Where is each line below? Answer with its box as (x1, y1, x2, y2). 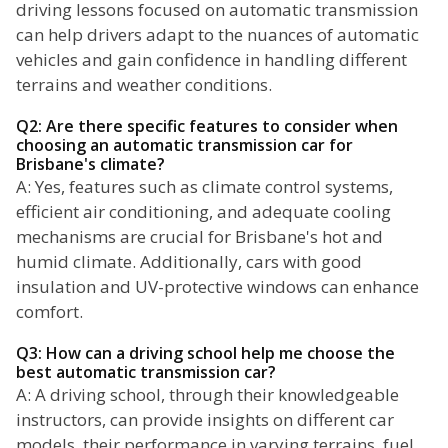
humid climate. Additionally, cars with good (16, 250, 362, 274)
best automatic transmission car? (16, 361, 276, 384)
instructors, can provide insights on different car (16, 408, 394, 432)
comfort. (16, 300, 83, 324)
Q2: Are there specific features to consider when (16, 115, 398, 138)
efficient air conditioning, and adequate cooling (16, 200, 391, 224)
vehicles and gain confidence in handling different (16, 48, 407, 72)
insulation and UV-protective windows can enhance (16, 275, 419, 299)
